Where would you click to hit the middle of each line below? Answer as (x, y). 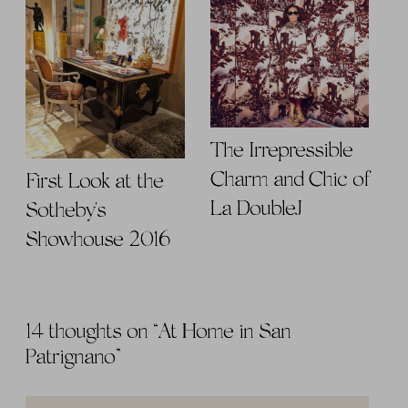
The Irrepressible (281, 151)
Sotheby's (66, 212)
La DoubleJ (255, 209)
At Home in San (224, 333)
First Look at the (94, 183)
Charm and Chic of (289, 180)
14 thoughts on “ (92, 333)
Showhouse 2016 (98, 241)
